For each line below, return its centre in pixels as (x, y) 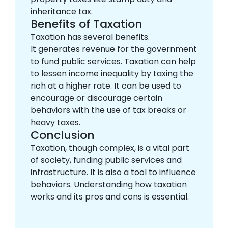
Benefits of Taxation (87, 24)
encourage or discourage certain (96, 98)
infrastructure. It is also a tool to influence (113, 172)
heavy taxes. (56, 122)
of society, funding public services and (106, 160)
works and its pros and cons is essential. (110, 197)
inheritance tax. (63, 11)
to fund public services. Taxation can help (113, 61)
